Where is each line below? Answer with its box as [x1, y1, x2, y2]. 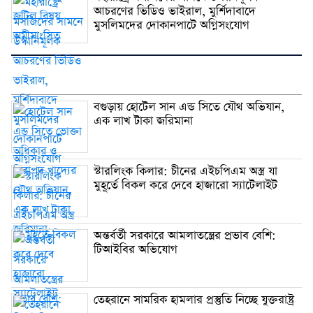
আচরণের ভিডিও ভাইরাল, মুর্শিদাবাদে [94, 3, 256, 20]
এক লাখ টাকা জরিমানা [94, 113, 193, 130]
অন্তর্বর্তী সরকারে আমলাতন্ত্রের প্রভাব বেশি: [94, 228, 276, 245]
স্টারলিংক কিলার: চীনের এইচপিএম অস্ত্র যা [94, 163, 277, 180]
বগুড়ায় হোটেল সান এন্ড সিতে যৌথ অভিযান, [94, 99, 284, 116]
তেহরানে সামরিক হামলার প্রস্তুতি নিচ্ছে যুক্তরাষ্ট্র [94, 292, 294, 309]
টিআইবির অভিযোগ [94, 242, 177, 259]
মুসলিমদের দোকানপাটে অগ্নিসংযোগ [94, 17, 249, 34]
